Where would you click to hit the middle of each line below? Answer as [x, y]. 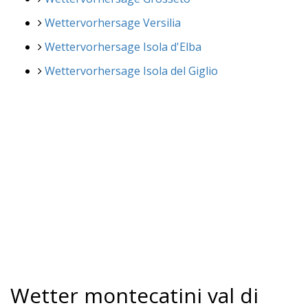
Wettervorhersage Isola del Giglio [131, 70]
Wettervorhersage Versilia [113, 22]
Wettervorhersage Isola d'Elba [123, 46]
